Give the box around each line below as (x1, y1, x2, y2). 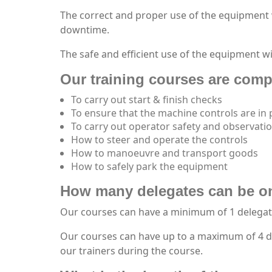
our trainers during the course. (60, 244, 203, 257)
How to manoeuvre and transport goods (71, 146, 258, 160)
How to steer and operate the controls (71, 133, 248, 146)
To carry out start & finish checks (71, 93, 222, 106)
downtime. (60, 23, 109, 36)
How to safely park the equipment (71, 160, 228, 173)
